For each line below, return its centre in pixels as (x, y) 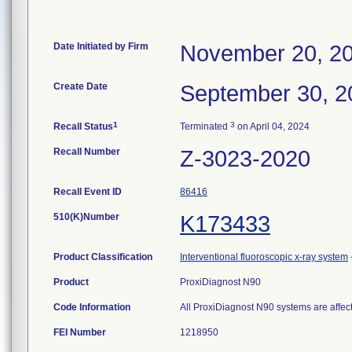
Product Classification (103, 257)
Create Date (81, 86)
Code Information (92, 307)
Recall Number (87, 152)
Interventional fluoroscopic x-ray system (264, 257)
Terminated (205, 126)
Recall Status (83, 126)
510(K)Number (86, 217)
